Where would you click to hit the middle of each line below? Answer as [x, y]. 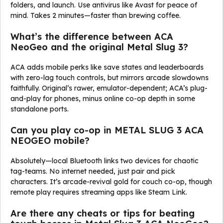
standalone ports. [40, 109]
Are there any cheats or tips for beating [103, 213]
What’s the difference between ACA [92, 37]
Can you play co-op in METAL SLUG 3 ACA [107, 130]
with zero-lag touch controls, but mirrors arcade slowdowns [110, 78]
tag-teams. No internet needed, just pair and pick [93, 171]
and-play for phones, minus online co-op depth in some [103, 99]
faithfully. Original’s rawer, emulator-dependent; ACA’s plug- [109, 88]
